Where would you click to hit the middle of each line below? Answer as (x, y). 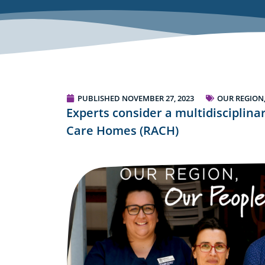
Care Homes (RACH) (122, 131)
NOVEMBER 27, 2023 (158, 98)
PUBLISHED (99, 98)
